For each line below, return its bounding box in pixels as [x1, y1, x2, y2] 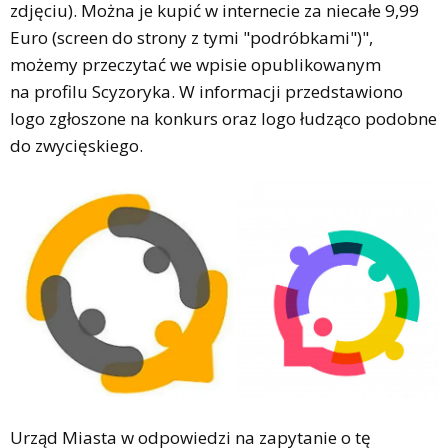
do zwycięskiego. [10, 134, 143, 157]
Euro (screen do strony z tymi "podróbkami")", [10, 26, 373, 49]
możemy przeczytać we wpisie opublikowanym [10, 53, 381, 76]
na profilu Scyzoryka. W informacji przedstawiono [10, 80, 403, 103]
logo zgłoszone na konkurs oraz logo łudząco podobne [10, 107, 437, 130]
